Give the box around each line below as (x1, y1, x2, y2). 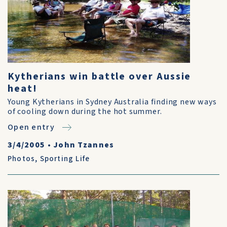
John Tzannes (53, 139, 115, 150)
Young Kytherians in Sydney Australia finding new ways (8, 96, 217, 107)
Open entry (8, 122, 55, 133)
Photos (8, 154, 35, 164)
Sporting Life (40, 154, 90, 164)
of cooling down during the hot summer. (8, 106, 162, 117)
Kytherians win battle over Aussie (8, 69, 192, 84)
